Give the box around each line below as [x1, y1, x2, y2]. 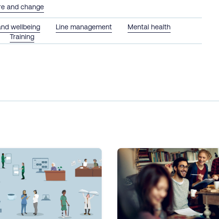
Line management [56, 22, 112, 31]
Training [10, 32, 35, 41]
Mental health [128, 22, 171, 31]
